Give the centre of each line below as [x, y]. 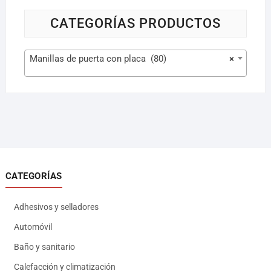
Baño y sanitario [44, 247]
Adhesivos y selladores [56, 207]
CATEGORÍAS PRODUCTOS [135, 24]
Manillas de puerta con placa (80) [98, 59]
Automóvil [33, 227]
